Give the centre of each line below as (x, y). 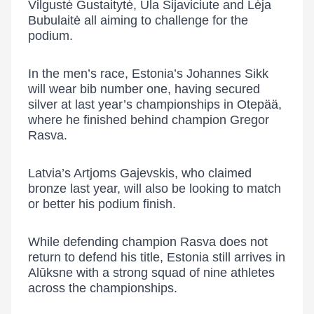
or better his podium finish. (102, 204)
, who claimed (213, 173)
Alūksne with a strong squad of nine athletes (151, 273)
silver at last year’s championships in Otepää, (155, 104)
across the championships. (103, 288)
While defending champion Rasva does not (148, 242)
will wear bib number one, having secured (144, 89)
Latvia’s (51, 173)
